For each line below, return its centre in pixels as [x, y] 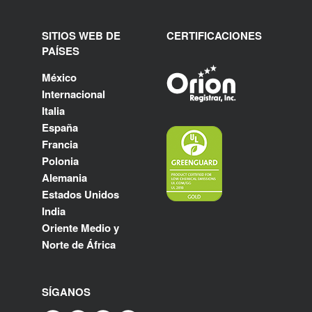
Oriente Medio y [80, 227]
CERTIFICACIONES [214, 35]
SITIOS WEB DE [81, 35]
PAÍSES [61, 50]
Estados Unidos [80, 194]
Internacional [73, 94]
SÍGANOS [66, 291]
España [60, 127]
